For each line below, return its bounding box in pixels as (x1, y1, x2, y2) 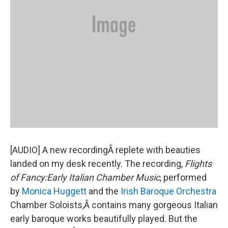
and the (87, 186, 121, 196)
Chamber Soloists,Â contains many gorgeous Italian (10, 199, 218, 210)
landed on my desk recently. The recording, (10, 158, 185, 169)
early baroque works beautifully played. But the (10, 213, 197, 224)
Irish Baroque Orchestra (121, 186, 216, 196)
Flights (185, 158, 212, 169)
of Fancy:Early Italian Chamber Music (10, 172, 160, 183)
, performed (160, 172, 207, 183)
